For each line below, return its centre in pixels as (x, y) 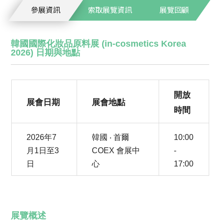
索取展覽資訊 (110, 10)
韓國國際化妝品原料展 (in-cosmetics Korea (99, 43)
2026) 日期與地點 (46, 52)
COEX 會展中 (116, 150)
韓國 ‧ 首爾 (110, 137)
